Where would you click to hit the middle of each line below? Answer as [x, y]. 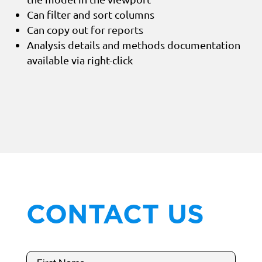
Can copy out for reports [85, 29]
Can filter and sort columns [91, 14]
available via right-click [80, 60]
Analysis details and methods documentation [134, 44]
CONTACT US [115, 216]
